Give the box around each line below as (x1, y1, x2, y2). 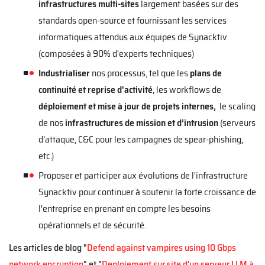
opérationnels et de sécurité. (38, 218, 146, 232)
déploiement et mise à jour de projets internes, (38, 99, 218, 114)
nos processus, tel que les (90, 66, 188, 80)
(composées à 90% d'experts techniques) (38, 46, 194, 61)
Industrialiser (38, 66, 90, 80)
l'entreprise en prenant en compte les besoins (38, 201, 211, 216)
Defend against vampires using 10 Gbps (87, 240, 236, 255)
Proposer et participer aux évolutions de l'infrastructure (38, 168, 248, 183)
